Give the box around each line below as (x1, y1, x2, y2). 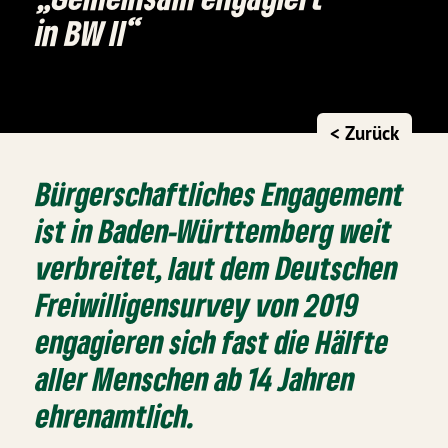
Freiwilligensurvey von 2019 (36, 284, 360, 324)
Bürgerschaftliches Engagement (36, 173, 405, 213)
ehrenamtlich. (36, 395, 197, 435)
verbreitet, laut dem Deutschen (36, 247, 399, 287)
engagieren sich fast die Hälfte (36, 321, 390, 361)
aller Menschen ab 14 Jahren (36, 358, 356, 398)
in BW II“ (36, 10, 143, 54)
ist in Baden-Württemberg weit (36, 210, 393, 250)
